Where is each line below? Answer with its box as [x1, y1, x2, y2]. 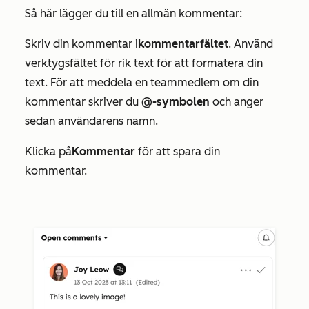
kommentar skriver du [25, 95, 141, 108]
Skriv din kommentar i [25, 37, 138, 50]
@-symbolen [141, 95, 210, 108]
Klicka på [25, 145, 72, 158]
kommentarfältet [138, 37, 228, 50]
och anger [210, 95, 263, 108]
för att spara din [135, 145, 220, 158]
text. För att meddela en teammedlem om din [25, 76, 259, 89]
